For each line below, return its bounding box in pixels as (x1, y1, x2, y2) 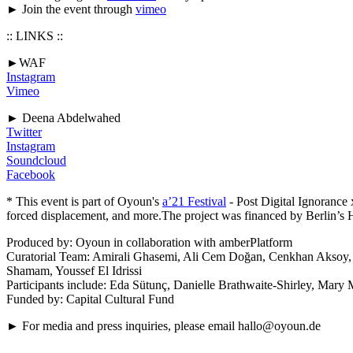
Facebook (6, 167, 55, 181)
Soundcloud (6, 153, 66, 167)
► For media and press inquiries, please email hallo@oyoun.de (6, 318, 321, 333)
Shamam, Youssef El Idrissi (6, 263, 142, 277)
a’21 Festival (162, 194, 226, 208)
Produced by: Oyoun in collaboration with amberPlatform (6, 235, 292, 249)
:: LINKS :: (6, 28, 63, 43)
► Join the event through (6, 2, 136, 16)
